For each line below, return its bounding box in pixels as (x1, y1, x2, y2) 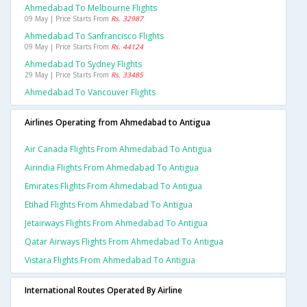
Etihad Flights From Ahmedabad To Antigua (25, 199, 193, 211)
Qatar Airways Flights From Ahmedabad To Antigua (25, 236, 223, 248)
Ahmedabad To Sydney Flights (25, 58, 142, 71)
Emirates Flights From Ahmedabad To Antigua (25, 180, 202, 193)
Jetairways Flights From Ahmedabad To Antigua (25, 217, 208, 230)
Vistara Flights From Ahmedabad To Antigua (25, 254, 195, 267)
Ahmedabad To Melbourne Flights (25, 2, 157, 14)
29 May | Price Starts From (25, 70, 111, 80)
